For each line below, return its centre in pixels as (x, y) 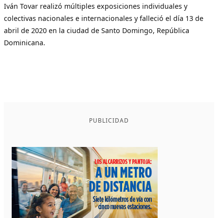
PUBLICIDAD (109, 120)
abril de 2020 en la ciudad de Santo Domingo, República (97, 30)
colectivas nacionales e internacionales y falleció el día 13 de (104, 18)
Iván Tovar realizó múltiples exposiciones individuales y (96, 6)
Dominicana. (25, 42)
